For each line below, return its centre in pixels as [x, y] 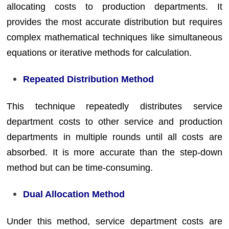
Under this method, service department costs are [114, 221]
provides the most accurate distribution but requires [114, 22]
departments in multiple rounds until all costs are [114, 137]
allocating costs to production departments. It [114, 6]
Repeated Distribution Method [89, 79]
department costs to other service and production [114, 121]
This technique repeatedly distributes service [114, 106]
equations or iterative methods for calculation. [99, 52]
